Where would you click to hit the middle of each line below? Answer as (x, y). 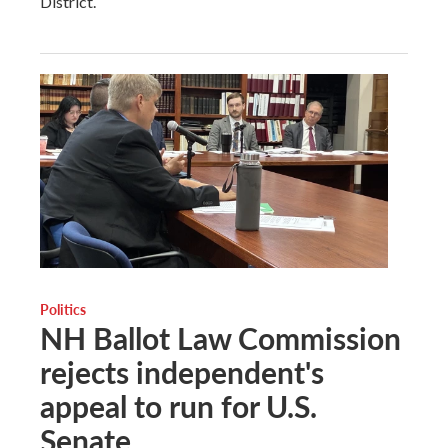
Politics (63, 308)
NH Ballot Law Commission (220, 337)
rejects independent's (182, 371)
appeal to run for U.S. (178, 405)
